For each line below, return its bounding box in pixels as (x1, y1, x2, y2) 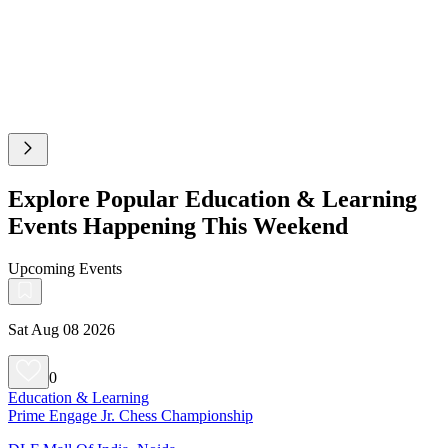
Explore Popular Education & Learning (8, 185, 417, 212)
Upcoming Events (8, 259, 122, 277)
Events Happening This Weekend (8, 212, 348, 239)
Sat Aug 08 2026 (8, 320, 115, 338)
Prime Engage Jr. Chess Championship (8, 406, 253, 424)
